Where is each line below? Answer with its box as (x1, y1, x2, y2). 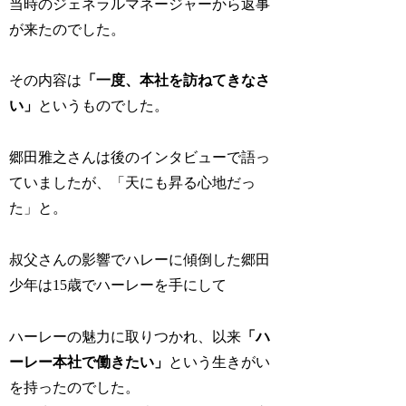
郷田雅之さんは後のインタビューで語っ (9, 150, 271, 166)
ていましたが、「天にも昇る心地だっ (9, 175, 256, 191)
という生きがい (169, 353, 271, 370)
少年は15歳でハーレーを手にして (9, 277, 227, 294)
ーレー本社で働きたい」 (9, 353, 169, 370)
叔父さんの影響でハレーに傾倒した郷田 (9, 252, 271, 268)
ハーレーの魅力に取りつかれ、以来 (9, 328, 242, 344)
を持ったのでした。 (9, 379, 140, 395)
